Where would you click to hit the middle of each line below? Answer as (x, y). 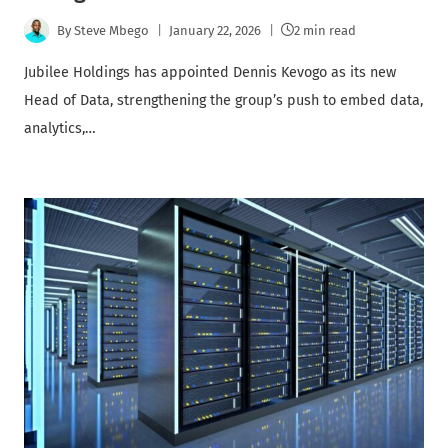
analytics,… (60, 129)
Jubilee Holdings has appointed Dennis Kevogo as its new (210, 73)
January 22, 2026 (215, 30)
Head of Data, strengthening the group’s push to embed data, (223, 101)
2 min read (325, 30)
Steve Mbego (112, 30)
